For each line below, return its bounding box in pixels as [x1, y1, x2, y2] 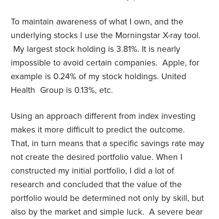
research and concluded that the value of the [11, 179, 182, 190]
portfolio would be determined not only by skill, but [11, 193, 204, 204]
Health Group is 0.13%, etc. [11, 85, 113, 96]
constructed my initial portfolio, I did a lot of [11, 166, 175, 176]
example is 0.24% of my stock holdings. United [11, 71, 187, 82]
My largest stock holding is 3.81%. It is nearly [11, 44, 181, 55]
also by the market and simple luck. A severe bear [11, 207, 203, 218]
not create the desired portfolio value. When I [11, 152, 183, 163]
